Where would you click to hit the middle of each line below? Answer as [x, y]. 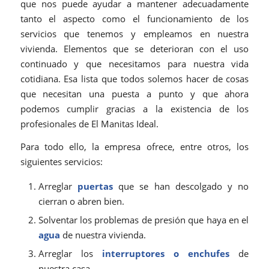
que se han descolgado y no [181, 186]
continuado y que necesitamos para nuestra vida [134, 64]
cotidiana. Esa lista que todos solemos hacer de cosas [134, 79]
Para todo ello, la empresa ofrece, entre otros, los [134, 147]
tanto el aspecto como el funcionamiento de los [134, 19]
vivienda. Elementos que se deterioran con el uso [134, 49]
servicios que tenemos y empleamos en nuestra [134, 34]
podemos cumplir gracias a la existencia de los [134, 109]
